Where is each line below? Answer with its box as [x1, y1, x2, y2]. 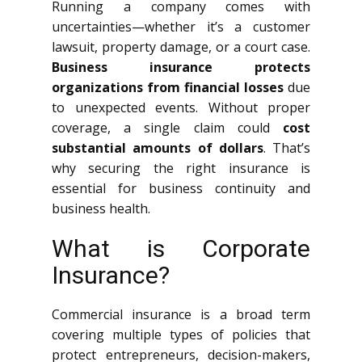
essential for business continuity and [52, 179, 310, 197]
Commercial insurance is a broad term [52, 305, 310, 323]
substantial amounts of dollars [52, 139, 263, 157]
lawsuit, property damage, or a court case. [52, 38, 310, 56]
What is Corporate [52, 234, 310, 263]
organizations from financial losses [52, 78, 284, 96]
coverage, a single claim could [52, 119, 283, 137]
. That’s [263, 139, 310, 157]
